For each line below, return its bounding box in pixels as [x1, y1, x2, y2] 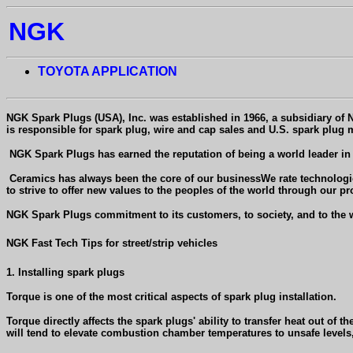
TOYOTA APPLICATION [38, 65, 177, 78]
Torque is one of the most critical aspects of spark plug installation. [6, 290, 336, 303]
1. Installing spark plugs [6, 266, 124, 278]
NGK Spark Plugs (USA [6, 112, 119, 124]
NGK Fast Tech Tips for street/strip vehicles [6, 237, 217, 250]
